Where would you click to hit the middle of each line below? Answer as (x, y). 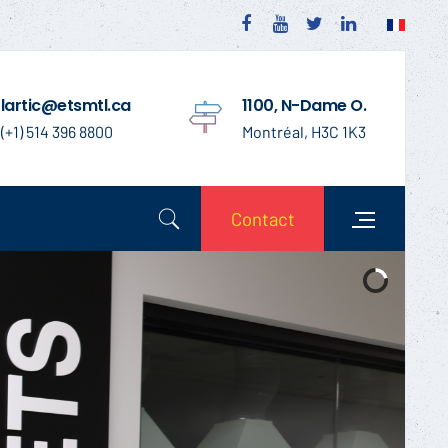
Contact (263, 219)
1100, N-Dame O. (304, 106)
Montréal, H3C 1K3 (303, 132)
